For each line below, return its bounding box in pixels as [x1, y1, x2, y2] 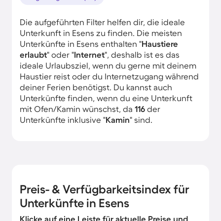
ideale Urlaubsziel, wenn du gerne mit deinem [20, 60, 196, 70]
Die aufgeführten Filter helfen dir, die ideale [20, 17, 185, 27]
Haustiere [142, 38, 178, 48]
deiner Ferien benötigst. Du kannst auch [20, 82, 172, 92]
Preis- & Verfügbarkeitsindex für [20, 182, 189, 196]
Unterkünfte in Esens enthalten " [20, 38, 142, 48]
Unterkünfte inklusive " [20, 114, 106, 124]
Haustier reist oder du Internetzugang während [20, 71, 199, 81]
